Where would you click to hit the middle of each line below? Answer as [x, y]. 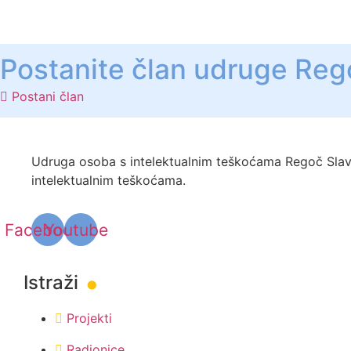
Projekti [89, 318]
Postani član [48, 97]
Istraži [53, 283]
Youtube [76, 230]
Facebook [43, 230]
